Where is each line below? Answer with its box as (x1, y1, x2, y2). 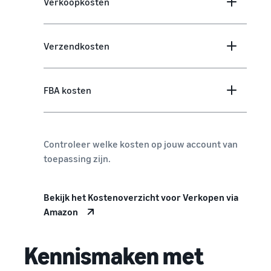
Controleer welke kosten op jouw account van (44, 138, 238, 151)
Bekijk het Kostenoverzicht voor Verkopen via (44, 191, 238, 204)
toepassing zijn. (44, 152, 111, 165)
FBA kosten (44, 84, 91, 97)
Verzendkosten (44, 40, 109, 53)
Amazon (44, 206, 78, 218)
